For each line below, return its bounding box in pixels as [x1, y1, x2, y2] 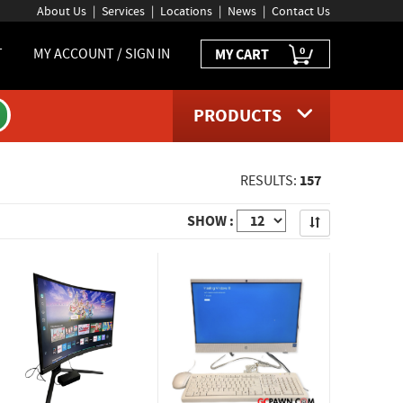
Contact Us [272, 3, 330, 19]
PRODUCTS [193, 103, 282, 128]
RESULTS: [240, 172, 300, 190]
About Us [37, 3, 86, 19]
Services [102, 3, 145, 19]
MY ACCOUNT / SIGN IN [33, 45, 170, 63]
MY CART [215, 45, 269, 64]
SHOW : [187, 211, 237, 230]
